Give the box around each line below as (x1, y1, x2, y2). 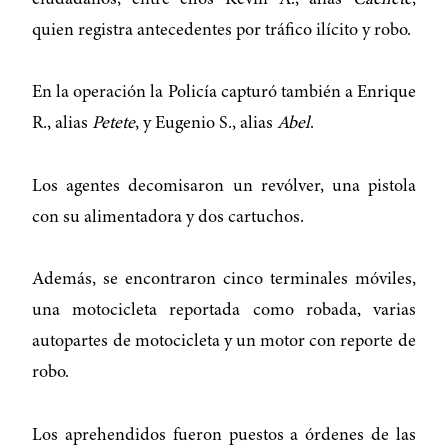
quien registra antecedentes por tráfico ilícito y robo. (32, 21, 412, 40)
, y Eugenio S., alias (135, 115, 278, 134)
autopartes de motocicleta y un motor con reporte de (32, 333, 416, 352)
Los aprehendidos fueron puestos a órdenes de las (32, 426, 416, 445)
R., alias (32, 115, 93, 134)
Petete (92, 115, 136, 134)
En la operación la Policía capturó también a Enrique (32, 84, 416, 103)
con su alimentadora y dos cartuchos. (32, 208, 305, 227)
